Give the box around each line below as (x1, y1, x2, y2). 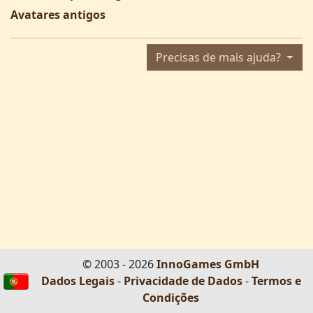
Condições (143, 290, 199, 305)
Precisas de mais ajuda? (156, 50, 284, 66)
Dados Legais (41, 273, 115, 289)
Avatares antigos (10, 6, 105, 22)
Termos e (251, 273, 301, 289)
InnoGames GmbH (156, 256, 259, 272)
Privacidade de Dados (123, 273, 242, 289)
